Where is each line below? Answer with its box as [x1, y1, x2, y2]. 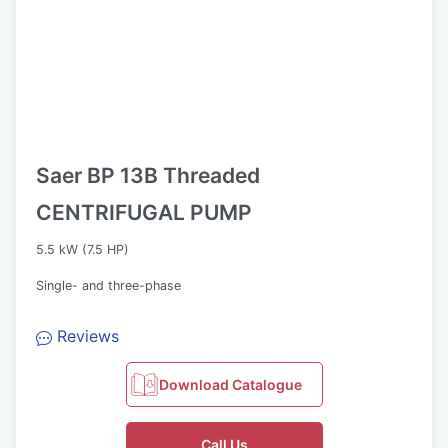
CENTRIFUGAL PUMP [36, 200, 252, 225]
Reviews [57, 326, 119, 346]
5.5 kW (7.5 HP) [36, 242, 129, 257]
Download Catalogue [159, 376, 302, 393]
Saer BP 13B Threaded [36, 163, 260, 188]
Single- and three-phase [36, 278, 181, 293]
